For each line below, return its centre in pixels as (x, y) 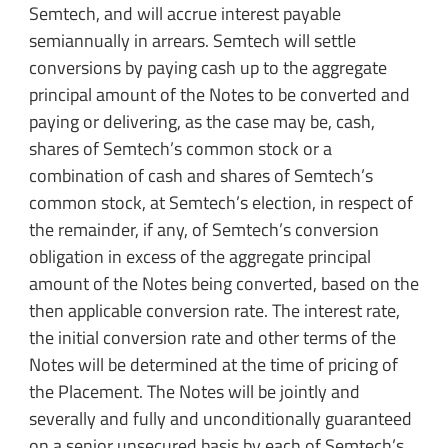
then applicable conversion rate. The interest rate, (214, 310)
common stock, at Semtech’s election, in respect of (220, 202)
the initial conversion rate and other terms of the (212, 337)
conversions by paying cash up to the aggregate (207, 67)
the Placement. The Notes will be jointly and (194, 391)
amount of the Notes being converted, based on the (223, 283)
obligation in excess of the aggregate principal (199, 256)
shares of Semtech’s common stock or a (180, 148)
